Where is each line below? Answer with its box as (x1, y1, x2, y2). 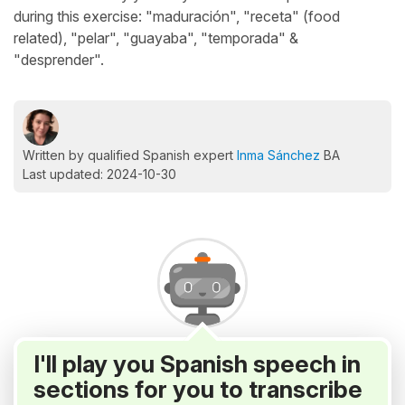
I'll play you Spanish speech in (33, 350, 361, 378)
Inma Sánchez (237, 147, 320, 163)
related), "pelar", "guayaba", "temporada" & (14, 29, 298, 47)
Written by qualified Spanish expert (23, 147, 237, 163)
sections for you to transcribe (33, 375, 363, 403)
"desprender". (14, 51, 104, 69)
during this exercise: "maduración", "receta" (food (14, 7, 340, 25)
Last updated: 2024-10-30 (23, 166, 176, 182)
